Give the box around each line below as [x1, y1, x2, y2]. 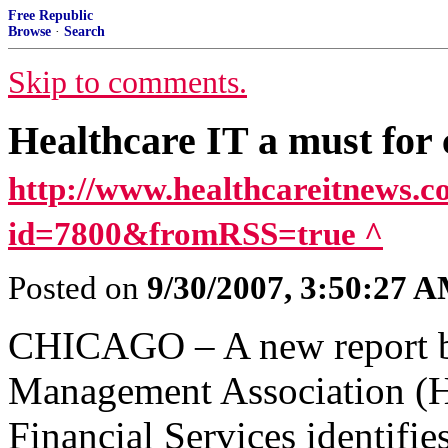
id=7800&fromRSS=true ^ [8, 216, 383, 252]
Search [64, 24, 105, 39]
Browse [8, 24, 51, 39]
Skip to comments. [8, 65, 247, 100]
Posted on [8, 270, 147, 306]
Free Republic [8, 8, 93, 23]
